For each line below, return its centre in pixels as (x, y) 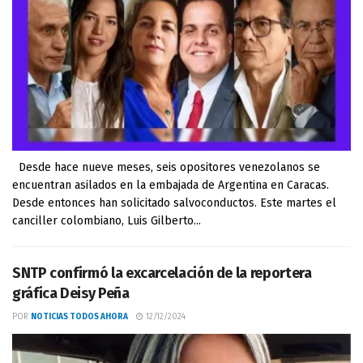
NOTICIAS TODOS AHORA (79, 317)
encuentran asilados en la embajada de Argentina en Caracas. (171, 185)
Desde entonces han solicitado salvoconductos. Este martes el (174, 203)
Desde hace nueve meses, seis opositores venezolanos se (166, 167)
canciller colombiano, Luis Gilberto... (107, 221)
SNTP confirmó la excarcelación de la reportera (162, 273)
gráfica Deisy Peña (71, 293)
